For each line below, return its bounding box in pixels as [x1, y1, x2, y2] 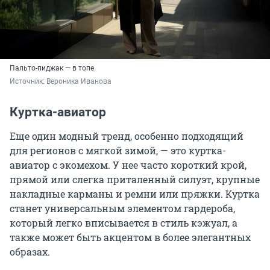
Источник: [10, 77, 46, 86]
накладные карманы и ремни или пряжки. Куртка [10, 187, 260, 200]
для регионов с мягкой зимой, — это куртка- [10, 143, 226, 157]
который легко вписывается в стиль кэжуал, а [10, 216, 237, 229]
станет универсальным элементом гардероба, [10, 201, 235, 215]
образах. [10, 245, 50, 258]
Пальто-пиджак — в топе [10, 63, 94, 72]
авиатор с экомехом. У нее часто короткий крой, [10, 158, 246, 171]
